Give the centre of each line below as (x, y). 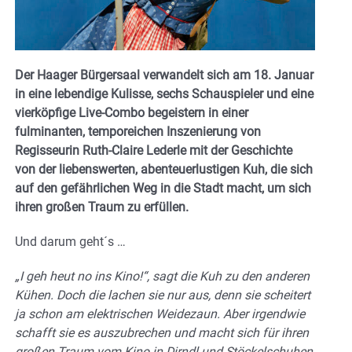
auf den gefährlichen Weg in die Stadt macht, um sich (163, 188)
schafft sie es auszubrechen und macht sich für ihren (162, 332)
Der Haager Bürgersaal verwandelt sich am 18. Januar (164, 75)
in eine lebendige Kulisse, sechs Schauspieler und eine (164, 93)
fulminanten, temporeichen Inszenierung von (138, 131)
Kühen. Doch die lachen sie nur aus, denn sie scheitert (163, 295)
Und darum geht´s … (70, 241)
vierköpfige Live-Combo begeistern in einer (132, 112)
